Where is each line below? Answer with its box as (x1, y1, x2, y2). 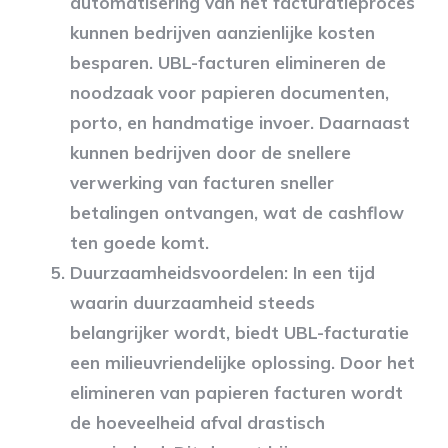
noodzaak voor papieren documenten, (70, 81, 389, 103)
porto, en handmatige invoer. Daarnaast (70, 111, 410, 133)
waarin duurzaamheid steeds (70, 291, 315, 313)
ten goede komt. (70, 231, 209, 253)
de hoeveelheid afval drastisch (70, 411, 325, 433)
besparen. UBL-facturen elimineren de (70, 51, 386, 73)
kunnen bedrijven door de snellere (70, 141, 351, 163)
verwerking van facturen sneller (70, 171, 334, 193)
